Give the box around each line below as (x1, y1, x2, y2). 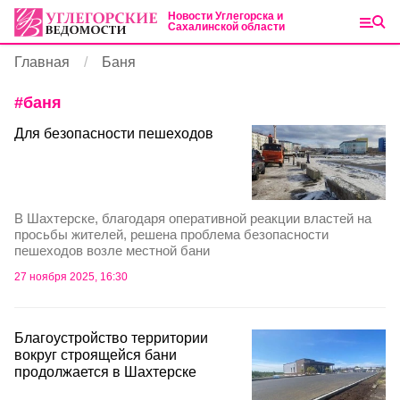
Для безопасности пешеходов (14, 126, 213, 141)
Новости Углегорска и (168, 10, 283, 22)
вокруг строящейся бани (14, 347, 177, 363)
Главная (14, 54, 70, 70)
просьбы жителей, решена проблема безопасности (14, 227, 329, 243)
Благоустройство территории (14, 330, 208, 346)
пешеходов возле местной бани (14, 243, 210, 259)
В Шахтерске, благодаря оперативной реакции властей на (14, 211, 371, 227)
